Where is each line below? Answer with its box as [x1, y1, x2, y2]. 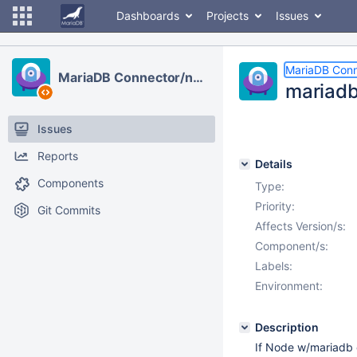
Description [255, 320, 319, 334]
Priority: [255, 199, 295, 213]
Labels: [255, 259, 292, 273]
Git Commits [37, 203, 100, 217]
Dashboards [116, 9, 179, 22]
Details [255, 157, 292, 171]
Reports [37, 149, 78, 163]
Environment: [255, 279, 323, 292]
